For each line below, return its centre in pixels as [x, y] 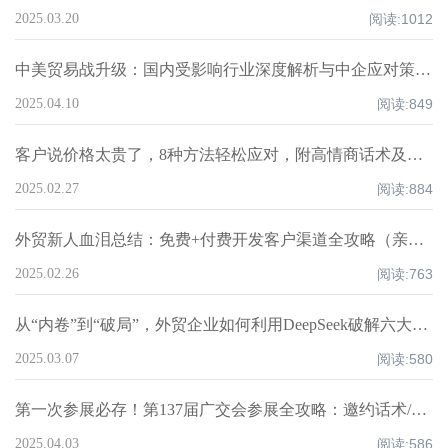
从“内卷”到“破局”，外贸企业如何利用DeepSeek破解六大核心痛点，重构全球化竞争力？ [420, 324]
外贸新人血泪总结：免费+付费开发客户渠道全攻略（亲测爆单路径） [416, 239]
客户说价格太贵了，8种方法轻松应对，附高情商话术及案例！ [415, 154]
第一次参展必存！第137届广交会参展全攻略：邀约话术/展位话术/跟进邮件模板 [419, 409]
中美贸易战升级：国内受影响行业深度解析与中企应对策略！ [423, 69]
